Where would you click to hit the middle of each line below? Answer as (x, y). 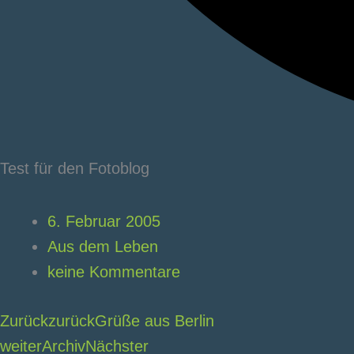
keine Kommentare (114, 272)
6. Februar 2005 (104, 221)
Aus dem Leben (103, 247)
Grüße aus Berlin (154, 321)
